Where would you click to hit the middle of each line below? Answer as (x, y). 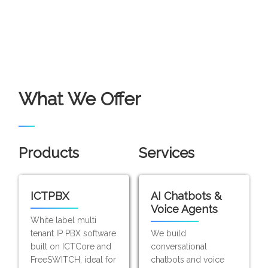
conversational (179, 246)
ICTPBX (50, 196)
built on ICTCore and (71, 246)
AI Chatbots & (186, 196)
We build (168, 233)
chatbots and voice (187, 260)
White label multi (64, 220)
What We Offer (80, 99)
